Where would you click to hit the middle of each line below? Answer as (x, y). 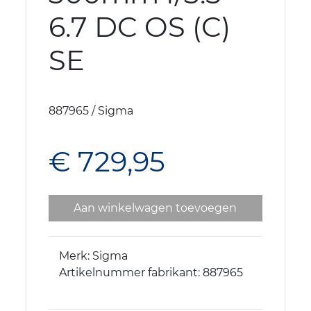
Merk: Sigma (94, 256)
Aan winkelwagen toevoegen (155, 208)
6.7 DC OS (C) (140, 27)
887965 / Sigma (91, 111)
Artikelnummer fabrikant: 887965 (151, 273)
